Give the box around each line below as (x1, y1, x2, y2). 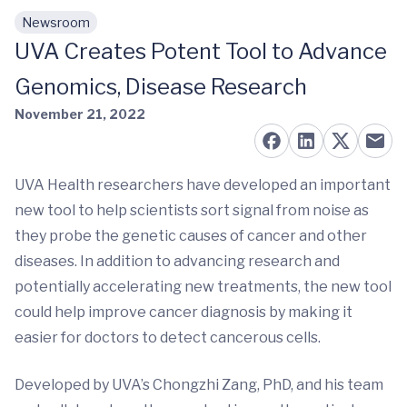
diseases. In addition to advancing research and (15, 253, 340, 270)
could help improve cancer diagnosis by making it (15, 303, 352, 321)
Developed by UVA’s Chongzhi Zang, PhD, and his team (15, 376, 383, 393)
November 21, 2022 (15, 106, 145, 122)
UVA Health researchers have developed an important (15, 176, 391, 194)
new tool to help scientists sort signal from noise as (15, 202, 369, 219)
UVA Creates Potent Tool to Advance (15, 38, 387, 65)
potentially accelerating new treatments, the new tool (15, 278, 392, 295)
